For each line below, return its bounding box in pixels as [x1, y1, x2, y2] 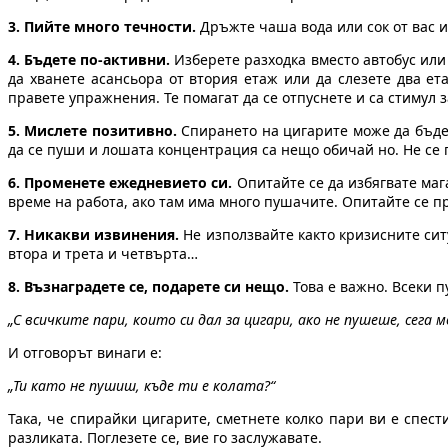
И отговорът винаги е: [8, 343, 162, 363]
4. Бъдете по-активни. [8, 50, 171, 70]
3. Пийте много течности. [8, 17, 196, 37]
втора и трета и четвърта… [8, 244, 198, 264]
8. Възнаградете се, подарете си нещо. [8, 277, 289, 297]
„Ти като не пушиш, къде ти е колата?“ [8, 376, 275, 396]
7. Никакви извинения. [8, 225, 180, 245]
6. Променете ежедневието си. [8, 173, 233, 193]
